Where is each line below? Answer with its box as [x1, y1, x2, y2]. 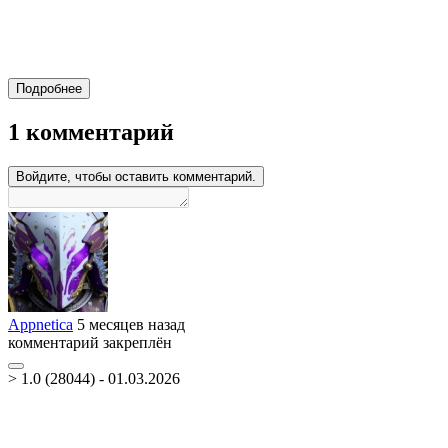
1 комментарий [8, 118, 174, 145]
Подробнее [16, 80, 82, 96]
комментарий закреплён [8, 333, 172, 351]
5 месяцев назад [77, 315, 185, 333]
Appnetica [8, 315, 73, 333]
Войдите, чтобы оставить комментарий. [16, 168, 256, 184]
